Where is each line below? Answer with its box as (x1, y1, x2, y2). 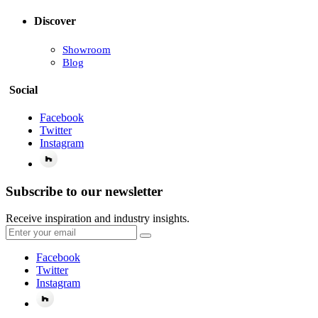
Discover (34, 15, 76, 28)
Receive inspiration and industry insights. (6, 212, 190, 225)
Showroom (62, 43, 111, 55)
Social (9, 83, 38, 96)
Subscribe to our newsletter (6, 183, 163, 199)
